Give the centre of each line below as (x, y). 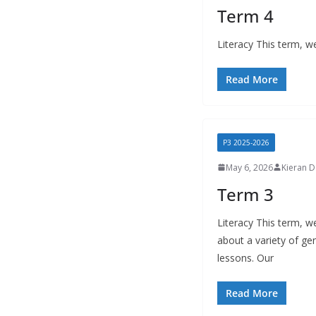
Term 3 (245, 194)
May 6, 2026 (249, 167)
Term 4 (245, 16)
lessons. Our (245, 257)
